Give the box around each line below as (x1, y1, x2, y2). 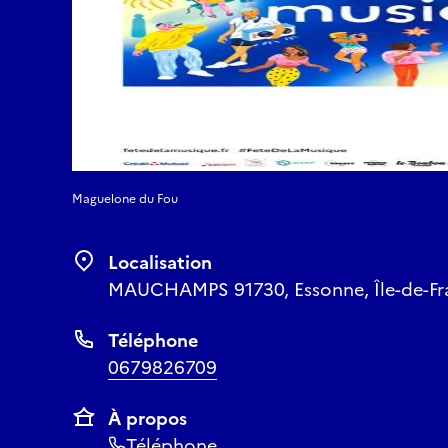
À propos (108, 405, 187, 432)
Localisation (108, 249, 212, 276)
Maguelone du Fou (72, 190, 178, 208)
